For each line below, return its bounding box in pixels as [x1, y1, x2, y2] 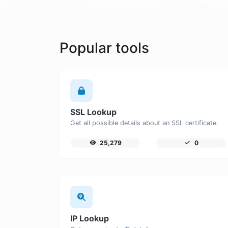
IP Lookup [70, 213, 109, 223]
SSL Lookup [70, 106, 117, 117]
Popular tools [60, 39, 149, 56]
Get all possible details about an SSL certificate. [70, 119, 218, 127]
